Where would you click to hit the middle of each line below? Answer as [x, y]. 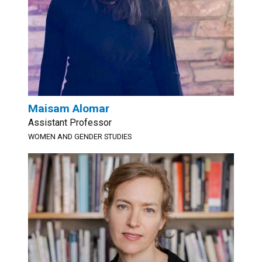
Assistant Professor [70, 123]
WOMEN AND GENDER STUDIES [80, 137]
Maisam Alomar [69, 108]
